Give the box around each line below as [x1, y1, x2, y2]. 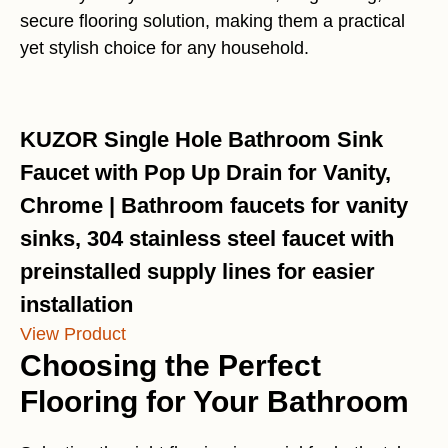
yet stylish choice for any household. [20, 38, 309, 58]
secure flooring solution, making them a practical [20, 11, 405, 31]
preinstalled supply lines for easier [20, 259, 375, 284]
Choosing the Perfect [20, 349, 321, 382]
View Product [20, 324, 126, 344]
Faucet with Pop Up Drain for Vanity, [20, 160, 391, 185]
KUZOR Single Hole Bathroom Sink [20, 127, 383, 152]
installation [20, 292, 133, 317]
